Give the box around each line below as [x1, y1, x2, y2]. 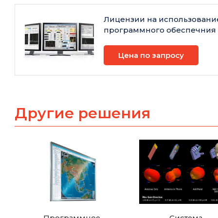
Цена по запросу [118, 51, 184, 60]
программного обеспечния [104, 25, 216, 35]
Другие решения [15, 104, 150, 123]
